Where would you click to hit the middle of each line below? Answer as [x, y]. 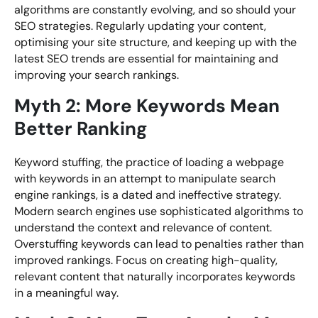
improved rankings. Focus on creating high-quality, [146, 261]
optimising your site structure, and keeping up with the [155, 43]
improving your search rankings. [97, 75]
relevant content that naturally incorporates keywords [155, 277]
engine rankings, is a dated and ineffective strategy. [148, 195]
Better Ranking [81, 129]
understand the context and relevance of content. [143, 228]
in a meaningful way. [66, 293]
